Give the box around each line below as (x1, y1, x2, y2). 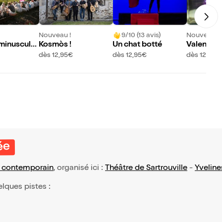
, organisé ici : (54, 165, 105, 173)
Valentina (186, 41, 221, 50)
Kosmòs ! (39, 41, 72, 50)
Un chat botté (112, 41, 163, 50)
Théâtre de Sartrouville (105, 165, 187, 173)
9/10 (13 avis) (121, 32, 161, 39)
